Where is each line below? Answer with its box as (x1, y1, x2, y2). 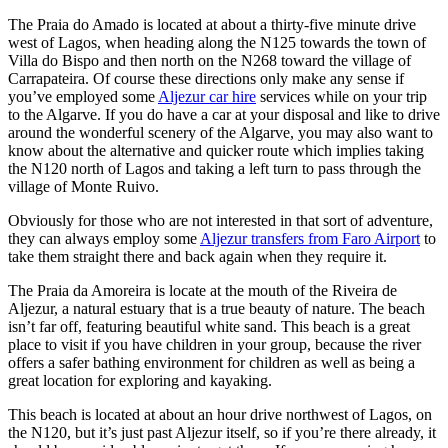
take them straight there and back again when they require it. (8, 247, 387, 265)
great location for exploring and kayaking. (8, 371, 272, 389)
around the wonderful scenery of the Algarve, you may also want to (8, 123, 433, 141)
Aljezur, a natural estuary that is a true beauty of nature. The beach (8, 299, 425, 317)
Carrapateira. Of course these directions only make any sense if (8, 69, 404, 87)
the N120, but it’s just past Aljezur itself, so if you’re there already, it (8, 423, 436, 441)
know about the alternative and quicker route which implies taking (8, 141, 424, 159)
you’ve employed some (8, 87, 158, 105)
